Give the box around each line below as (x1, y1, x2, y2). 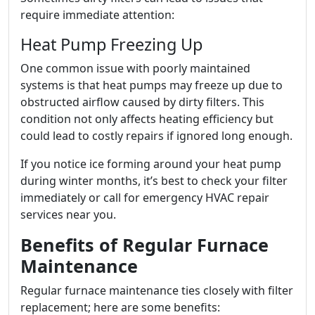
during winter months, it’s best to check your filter (20, 173, 288, 188)
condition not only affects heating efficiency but (20, 111, 274, 127)
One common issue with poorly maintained (20, 60, 250, 76)
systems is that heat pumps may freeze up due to (20, 77, 283, 93)
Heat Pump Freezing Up (20, 33, 202, 56)
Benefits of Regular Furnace (20, 233, 269, 257)
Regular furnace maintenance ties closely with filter (20, 283, 293, 298)
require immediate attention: (20, 7, 174, 22)
